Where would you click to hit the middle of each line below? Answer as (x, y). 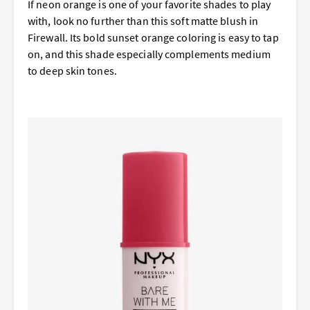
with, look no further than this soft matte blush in (143, 21)
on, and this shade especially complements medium (149, 54)
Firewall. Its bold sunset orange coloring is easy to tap (153, 38)
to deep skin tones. (72, 71)
